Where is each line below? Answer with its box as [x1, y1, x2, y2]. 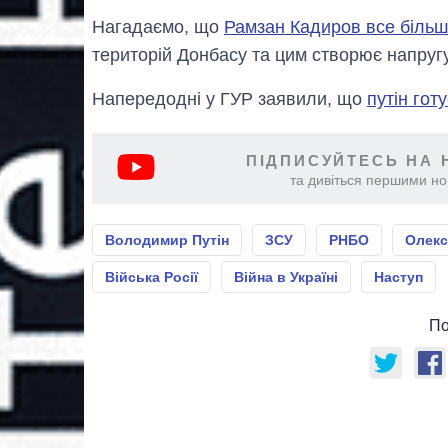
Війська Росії [105, 268, 198, 285]
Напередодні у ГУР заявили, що [92, 88, 367, 109]
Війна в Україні [234, 268, 338, 285]
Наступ [374, 268, 423, 285]
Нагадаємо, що [92, 16, 224, 37]
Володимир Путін [105, 231, 229, 248]
